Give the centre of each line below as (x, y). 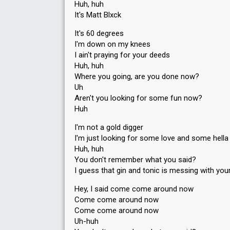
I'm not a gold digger (109, 127)
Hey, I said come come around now (134, 189)
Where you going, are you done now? (137, 76)
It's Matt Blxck (98, 15)
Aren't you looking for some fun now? (138, 98)
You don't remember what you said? (135, 160)
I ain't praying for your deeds (122, 55)
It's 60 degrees (99, 33)
